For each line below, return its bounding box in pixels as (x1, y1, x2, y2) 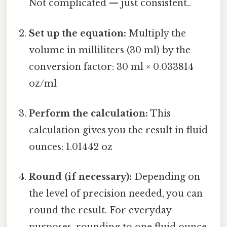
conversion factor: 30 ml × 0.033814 (29, 61, 194, 72)
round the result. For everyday (29, 205, 172, 216)
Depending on (132, 171, 201, 183)
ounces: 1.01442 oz (29, 141, 113, 153)
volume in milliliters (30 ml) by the (29, 44, 191, 56)
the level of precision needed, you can (29, 188, 203, 200)
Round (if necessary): (29, 171, 132, 183)
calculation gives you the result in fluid (29, 124, 208, 136)
